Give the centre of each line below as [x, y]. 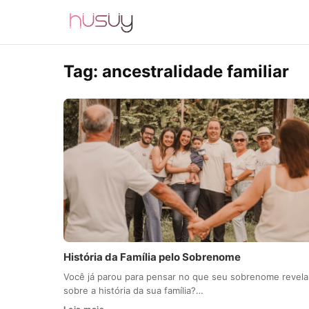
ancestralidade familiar [196, 71]
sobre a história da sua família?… [133, 291]
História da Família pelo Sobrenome [152, 257]
